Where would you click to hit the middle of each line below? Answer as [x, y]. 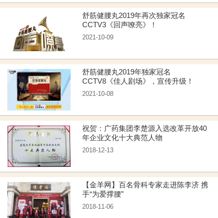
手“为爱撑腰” [103, 194]
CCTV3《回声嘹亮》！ [120, 25]
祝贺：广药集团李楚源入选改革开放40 [145, 128]
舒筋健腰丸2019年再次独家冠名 [134, 16]
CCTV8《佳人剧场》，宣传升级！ [138, 81]
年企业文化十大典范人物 [123, 138]
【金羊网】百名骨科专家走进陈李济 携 [142, 185]
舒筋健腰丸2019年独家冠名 [127, 72]
